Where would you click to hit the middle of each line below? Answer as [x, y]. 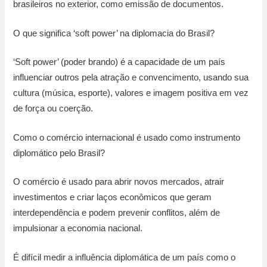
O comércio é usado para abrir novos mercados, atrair [119, 182]
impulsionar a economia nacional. [78, 229]
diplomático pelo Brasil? [59, 153]
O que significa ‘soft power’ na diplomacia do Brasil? [114, 33]
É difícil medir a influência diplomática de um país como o [125, 258]
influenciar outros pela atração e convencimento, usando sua [131, 77]
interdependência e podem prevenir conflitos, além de [117, 213]
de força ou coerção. [53, 108]
